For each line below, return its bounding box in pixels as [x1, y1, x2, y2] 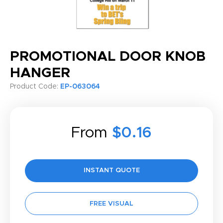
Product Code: [10, 83, 60, 90]
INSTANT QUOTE [83, 167, 140, 174]
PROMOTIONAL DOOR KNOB [10, 50, 206, 64]
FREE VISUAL [90, 201, 133, 207]
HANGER [10, 66, 70, 80]
